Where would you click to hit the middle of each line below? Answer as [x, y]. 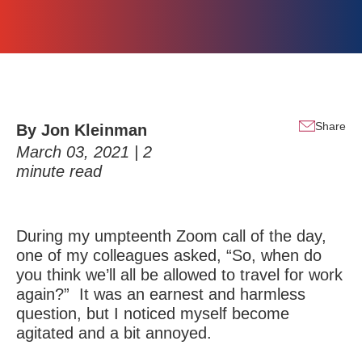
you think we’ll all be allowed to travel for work [179, 275]
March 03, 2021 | [80, 152]
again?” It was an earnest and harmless [161, 294]
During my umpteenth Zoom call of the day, [171, 236]
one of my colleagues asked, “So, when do [169, 255]
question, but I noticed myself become [153, 314]
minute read [59, 171]
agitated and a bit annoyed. [114, 333]
